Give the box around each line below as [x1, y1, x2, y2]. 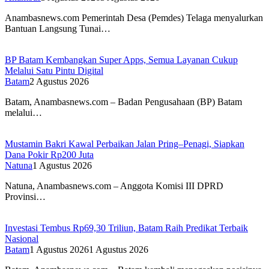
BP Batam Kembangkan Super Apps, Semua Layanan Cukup [5, 54, 238, 65]
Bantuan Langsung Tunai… [5, 23, 110, 34]
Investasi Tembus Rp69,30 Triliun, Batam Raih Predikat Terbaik [5, 222, 248, 233]
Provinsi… [5, 191, 46, 202]
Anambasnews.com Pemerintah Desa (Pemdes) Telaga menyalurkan [5, 12, 263, 23]
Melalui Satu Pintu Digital [5, 65, 103, 76]
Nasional [5, 233, 38, 244]
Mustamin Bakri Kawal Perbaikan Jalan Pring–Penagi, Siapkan [5, 138, 244, 149]
